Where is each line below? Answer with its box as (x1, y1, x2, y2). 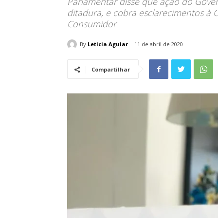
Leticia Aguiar (88, 40, 128, 48)
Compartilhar (91, 66, 130, 73)
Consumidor (67, 18, 116, 30)
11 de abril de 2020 (134, 40, 183, 48)
